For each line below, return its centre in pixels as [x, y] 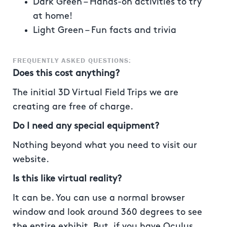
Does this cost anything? [66, 73]
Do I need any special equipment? [86, 126]
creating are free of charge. [73, 107]
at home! [53, 16]
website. [31, 159]
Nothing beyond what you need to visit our [105, 145]
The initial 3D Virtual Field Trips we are [96, 92]
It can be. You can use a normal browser [99, 198]
